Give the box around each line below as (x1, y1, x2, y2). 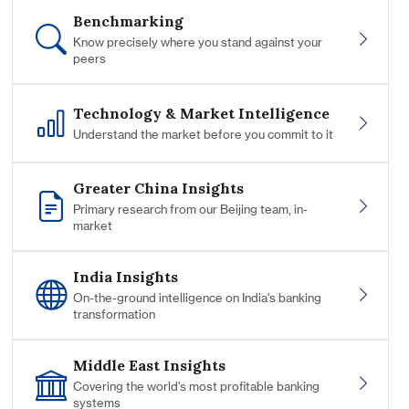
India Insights (72, 267, 178, 287)
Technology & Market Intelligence (72, 103, 330, 122)
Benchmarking (72, 12, 184, 31)
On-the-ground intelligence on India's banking (72, 290, 321, 306)
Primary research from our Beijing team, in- (72, 202, 308, 217)
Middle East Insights (72, 356, 225, 375)
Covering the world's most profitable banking (72, 379, 320, 394)
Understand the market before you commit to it (72, 126, 333, 142)
